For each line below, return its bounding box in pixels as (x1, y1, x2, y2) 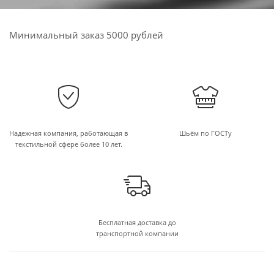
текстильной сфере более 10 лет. (15, 139, 122, 149)
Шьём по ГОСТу (179, 128, 232, 138)
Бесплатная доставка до (98, 218, 176, 227)
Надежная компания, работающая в (9, 128, 128, 138)
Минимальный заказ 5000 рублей (9, 29, 163, 41)
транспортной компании (95, 229, 179, 238)
